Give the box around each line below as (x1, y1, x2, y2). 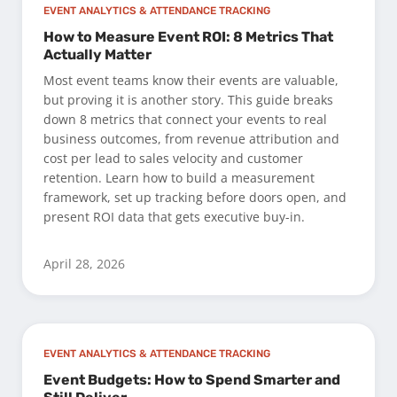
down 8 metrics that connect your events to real (43, 111, 327, 128)
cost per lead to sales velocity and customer (43, 150, 303, 167)
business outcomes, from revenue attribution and (43, 130, 339, 148)
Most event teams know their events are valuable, (43, 72, 339, 90)
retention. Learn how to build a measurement (43, 169, 315, 187)
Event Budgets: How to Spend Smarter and (43, 371, 340, 389)
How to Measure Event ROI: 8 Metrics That (43, 28, 333, 46)
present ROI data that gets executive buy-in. (43, 208, 305, 226)
